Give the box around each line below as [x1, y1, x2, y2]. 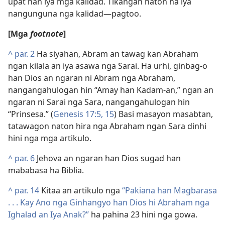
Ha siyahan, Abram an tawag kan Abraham [35, 48, 198, 59]
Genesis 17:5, [53, 108, 103, 120]
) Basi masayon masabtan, [114, 108, 213, 120]
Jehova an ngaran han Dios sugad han [35, 153, 181, 164]
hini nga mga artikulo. [8, 133, 91, 144]
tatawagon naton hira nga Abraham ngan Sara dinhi [8, 121, 206, 132]
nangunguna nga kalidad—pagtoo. [8, 8, 141, 19]
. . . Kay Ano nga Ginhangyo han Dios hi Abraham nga [8, 197, 209, 208]
